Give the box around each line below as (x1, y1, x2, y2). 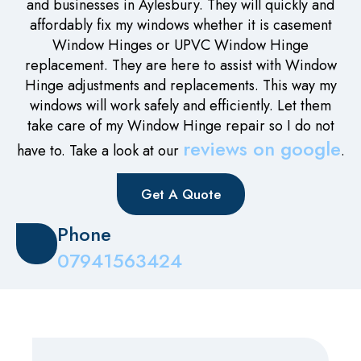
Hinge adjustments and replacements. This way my (24, 75, 337, 97)
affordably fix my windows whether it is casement (29, 15, 332, 36)
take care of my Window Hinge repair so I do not (27, 115, 334, 137)
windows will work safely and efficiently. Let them (30, 95, 331, 117)
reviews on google (182, 135, 341, 164)
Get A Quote (140, 184, 221, 204)
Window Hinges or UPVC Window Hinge (52, 35, 309, 56)
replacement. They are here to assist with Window (24, 55, 337, 77)
